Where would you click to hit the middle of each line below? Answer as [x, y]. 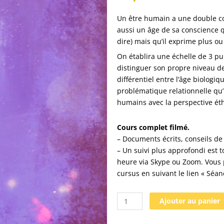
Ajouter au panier [189, 201]
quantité [131, 198]
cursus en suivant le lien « [162, 173]
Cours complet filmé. [153, 127]
